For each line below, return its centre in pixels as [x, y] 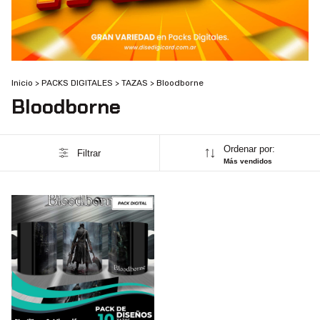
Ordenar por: [249, 149]
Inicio [22, 83]
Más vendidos [247, 161]
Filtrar [89, 153]
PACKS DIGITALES [77, 83]
